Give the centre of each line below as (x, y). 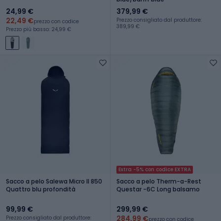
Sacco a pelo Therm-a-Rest (159, 181)
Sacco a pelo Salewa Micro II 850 (54, 181)
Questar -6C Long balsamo (158, 189)
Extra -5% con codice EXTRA (155, 169)
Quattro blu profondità (41, 189)
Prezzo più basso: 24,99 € (38, 29)
